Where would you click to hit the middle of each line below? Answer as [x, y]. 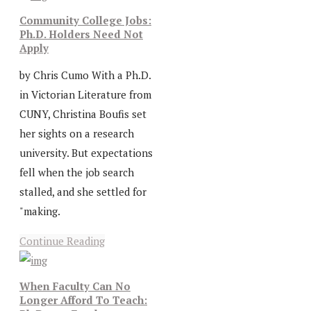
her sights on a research [77, 134]
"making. [40, 211]
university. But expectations [86, 153]
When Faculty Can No [75, 286]
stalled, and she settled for [83, 192]
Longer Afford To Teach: [83, 300]
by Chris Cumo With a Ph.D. [85, 75]
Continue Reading [62, 241]
